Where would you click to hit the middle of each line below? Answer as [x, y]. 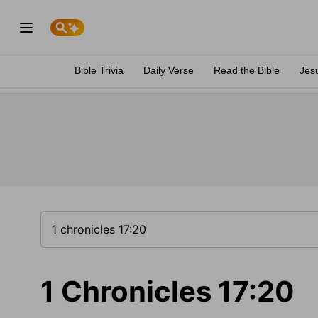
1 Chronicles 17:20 [168, 291]
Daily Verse [169, 70]
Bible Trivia [99, 70]
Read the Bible [247, 70]
